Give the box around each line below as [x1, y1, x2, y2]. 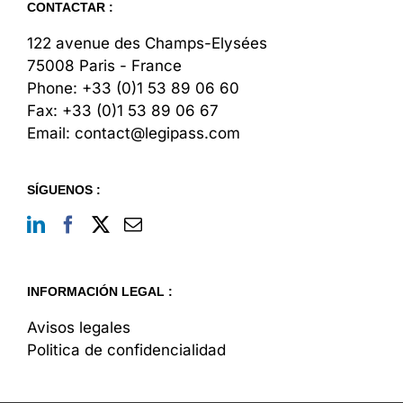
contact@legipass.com [75, 123, 240, 142]
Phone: [27, 78, 82, 97]
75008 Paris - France [27, 56, 182, 75]
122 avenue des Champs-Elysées [27, 33, 267, 52]
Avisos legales [27, 318, 130, 336]
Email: [27, 123, 75, 142]
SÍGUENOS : [27, 182, 101, 197]
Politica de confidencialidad [27, 340, 226, 359]
